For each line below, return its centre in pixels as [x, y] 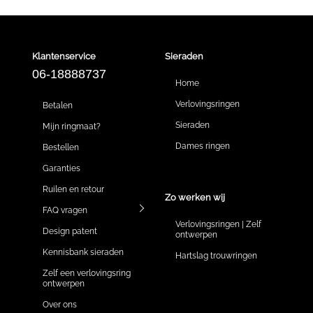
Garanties [62, 168]
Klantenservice [64, 56]
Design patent [70, 231]
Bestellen [61, 147]
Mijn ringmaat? [72, 126]
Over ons [60, 304]
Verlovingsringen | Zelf [218, 224]
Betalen [58, 105]
